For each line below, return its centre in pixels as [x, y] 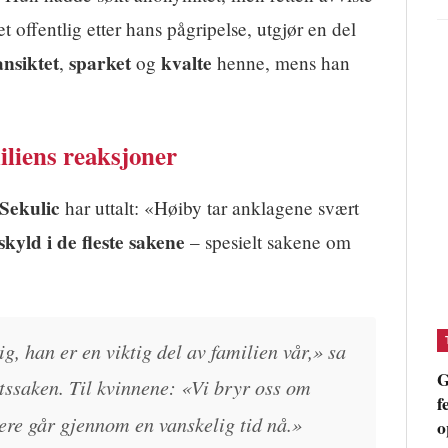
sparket [100, 63]
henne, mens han [281, 63]
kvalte [186, 63]
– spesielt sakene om [268, 242]
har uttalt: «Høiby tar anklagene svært [209, 208]
